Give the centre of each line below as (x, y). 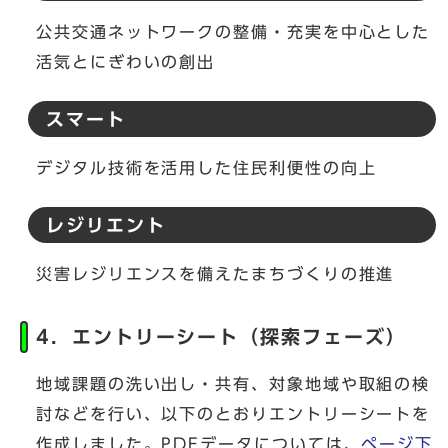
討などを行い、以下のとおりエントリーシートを (233, 414)
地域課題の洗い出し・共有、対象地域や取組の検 (233, 384)
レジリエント (106, 226)
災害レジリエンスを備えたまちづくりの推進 (215, 274)
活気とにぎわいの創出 (126, 62)
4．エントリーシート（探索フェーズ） (221, 337)
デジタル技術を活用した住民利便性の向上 (206, 168)
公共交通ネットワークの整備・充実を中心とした (233, 32)
